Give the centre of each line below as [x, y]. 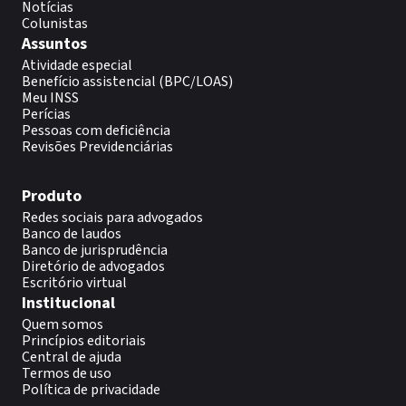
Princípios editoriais [84, 341]
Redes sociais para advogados [112, 217]
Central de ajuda [72, 357]
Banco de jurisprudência [95, 250]
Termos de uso [67, 373]
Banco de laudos [72, 234]
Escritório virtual [74, 283]
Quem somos [63, 324]
